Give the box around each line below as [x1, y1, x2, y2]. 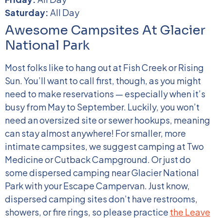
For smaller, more [115, 127, 186, 139]
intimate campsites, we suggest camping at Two [5, 141, 204, 152]
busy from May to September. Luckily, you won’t [5, 101, 200, 112]
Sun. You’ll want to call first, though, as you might [5, 75, 201, 86]
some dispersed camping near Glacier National [5, 167, 199, 178]
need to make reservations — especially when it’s [5, 88, 205, 99]
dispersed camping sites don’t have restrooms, [5, 193, 198, 204]
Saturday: [5, 7, 50, 18]
